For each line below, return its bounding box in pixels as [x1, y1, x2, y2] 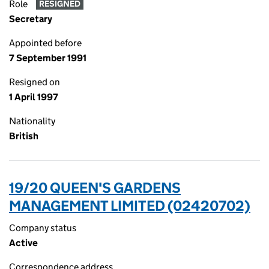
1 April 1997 [9, 91, 58, 103]
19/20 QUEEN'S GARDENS [9, 179, 181, 196]
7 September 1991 [9, 52, 86, 64]
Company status [9, 222, 76, 234]
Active [9, 237, 38, 249]
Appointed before [9, 37, 82, 49]
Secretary [9, 13, 52, 25]
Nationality [9, 115, 55, 127]
